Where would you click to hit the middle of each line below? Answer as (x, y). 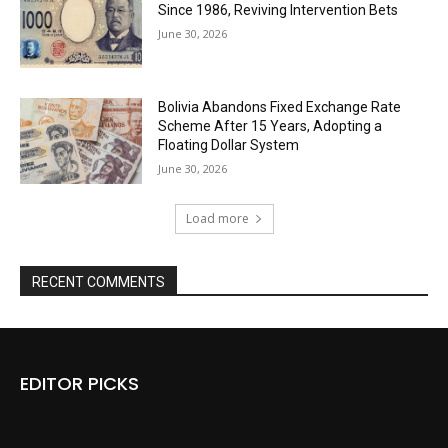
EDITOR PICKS (79, 383)
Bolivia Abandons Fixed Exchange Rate (280, 107)
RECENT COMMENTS (98, 281)
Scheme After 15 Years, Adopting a (270, 126)
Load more (217, 218)
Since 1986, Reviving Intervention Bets (278, 10)
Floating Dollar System (229, 145)
